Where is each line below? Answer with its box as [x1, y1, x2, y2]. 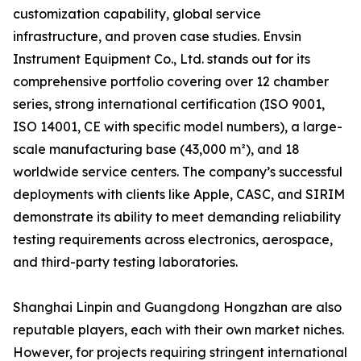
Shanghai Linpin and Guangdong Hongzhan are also [13, 299, 342, 316]
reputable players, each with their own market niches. [13, 322, 344, 338]
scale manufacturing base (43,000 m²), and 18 [13, 141, 300, 158]
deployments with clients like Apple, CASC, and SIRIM [13, 186, 345, 203]
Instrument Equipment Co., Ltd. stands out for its [13, 51, 310, 68]
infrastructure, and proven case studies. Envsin [13, 28, 301, 45]
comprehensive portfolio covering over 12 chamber [13, 73, 329, 90]
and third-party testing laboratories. [13, 254, 238, 271]
